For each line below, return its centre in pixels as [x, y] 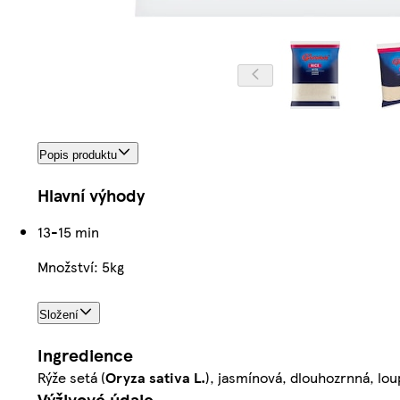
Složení [59, 315]
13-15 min [68, 232]
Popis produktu [78, 155]
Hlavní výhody [91, 196]
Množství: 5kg [81, 267]
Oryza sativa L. [155, 377]
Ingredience [85, 354]
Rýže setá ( [71, 377]
